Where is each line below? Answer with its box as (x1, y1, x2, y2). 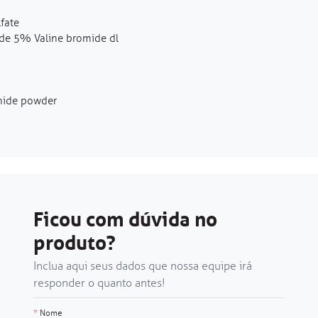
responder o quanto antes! (33, 275, 165, 290)
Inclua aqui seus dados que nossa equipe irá (33, 258, 252, 273)
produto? (33, 230, 116, 256)
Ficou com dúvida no (33, 207, 217, 232)
